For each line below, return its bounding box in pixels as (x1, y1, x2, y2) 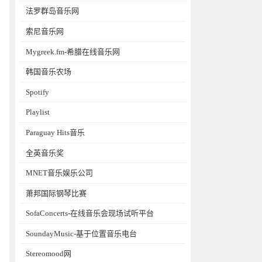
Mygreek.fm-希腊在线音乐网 (26, 47, 120, 56)
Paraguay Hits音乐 (26, 127, 85, 137)
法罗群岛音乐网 (26, 6, 79, 16)
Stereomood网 (26, 249, 71, 258)
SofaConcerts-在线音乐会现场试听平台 (26, 209, 154, 218)
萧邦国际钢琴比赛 (26, 188, 87, 198)
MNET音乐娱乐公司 (26, 168, 93, 178)
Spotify (26, 87, 49, 96)
